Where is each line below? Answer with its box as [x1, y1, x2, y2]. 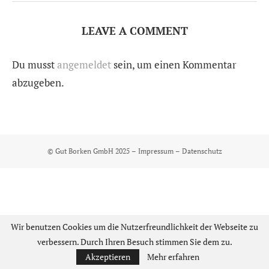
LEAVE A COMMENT [81, 23, 188, 38]
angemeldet [57, 58, 111, 71]
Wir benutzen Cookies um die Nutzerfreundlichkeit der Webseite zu [11, 221, 258, 232]
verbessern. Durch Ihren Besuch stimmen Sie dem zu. [37, 236, 232, 247]
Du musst [12, 58, 57, 71]
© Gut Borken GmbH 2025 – [47, 147, 138, 156]
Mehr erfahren [147, 251, 199, 262]
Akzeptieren [85, 251, 130, 262]
